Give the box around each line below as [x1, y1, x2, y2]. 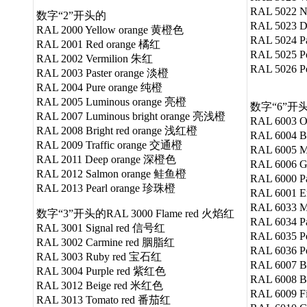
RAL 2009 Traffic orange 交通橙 [36, 138, 182, 151]
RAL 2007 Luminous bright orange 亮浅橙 [36, 110, 225, 122]
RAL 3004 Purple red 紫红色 [36, 265, 166, 277]
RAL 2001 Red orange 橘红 [36, 38, 160, 50]
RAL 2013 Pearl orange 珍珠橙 [36, 182, 175, 194]
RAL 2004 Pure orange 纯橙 [36, 81, 162, 93]
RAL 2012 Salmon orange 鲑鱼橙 [36, 167, 186, 180]
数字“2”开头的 [36, 9, 106, 21]
